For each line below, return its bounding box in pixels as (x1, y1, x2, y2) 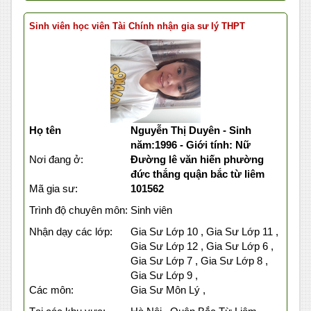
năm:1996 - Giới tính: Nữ (130, 139, 251, 151)
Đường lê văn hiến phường (130, 153, 264, 166)
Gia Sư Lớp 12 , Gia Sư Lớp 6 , (130, 240, 274, 253)
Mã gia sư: (29, 183, 78, 195)
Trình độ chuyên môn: (29, 204, 128, 217)
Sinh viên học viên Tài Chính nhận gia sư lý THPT (29, 21, 245, 32)
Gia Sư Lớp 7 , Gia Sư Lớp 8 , (130, 255, 268, 267)
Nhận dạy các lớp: (29, 226, 112, 238)
